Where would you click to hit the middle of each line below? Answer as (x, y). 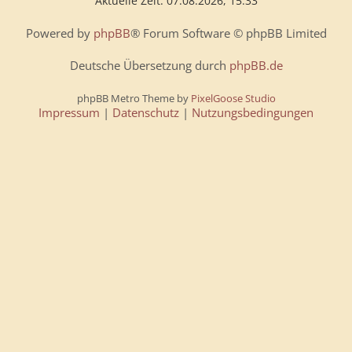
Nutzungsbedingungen (253, 112)
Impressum (69, 112)
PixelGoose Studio (233, 98)
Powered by (59, 33)
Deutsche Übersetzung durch (149, 66)
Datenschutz (146, 112)
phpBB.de (256, 66)
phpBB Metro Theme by (134, 98)
